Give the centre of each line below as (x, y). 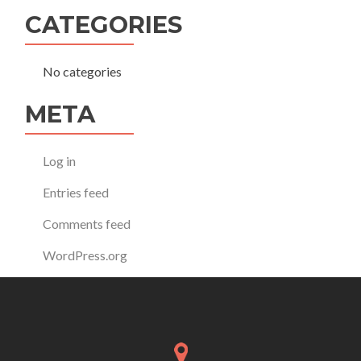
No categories (82, 71)
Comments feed (86, 224)
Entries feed (75, 192)
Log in (59, 161)
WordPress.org (85, 255)
